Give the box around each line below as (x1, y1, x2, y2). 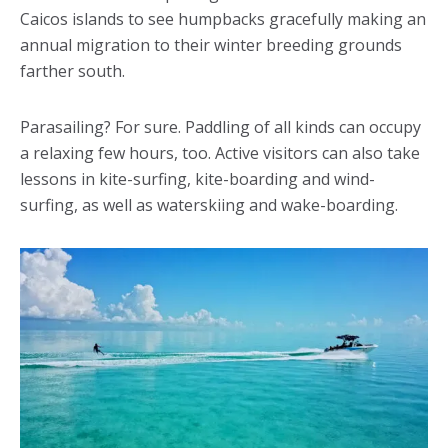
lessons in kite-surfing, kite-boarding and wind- (20, 168, 375, 191)
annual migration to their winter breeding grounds (20, 34, 402, 57)
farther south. (20, 60, 125, 83)
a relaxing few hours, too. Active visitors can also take (20, 142, 420, 165)
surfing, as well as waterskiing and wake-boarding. (20, 194, 398, 217)
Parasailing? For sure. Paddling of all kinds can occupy (20, 116, 421, 139)
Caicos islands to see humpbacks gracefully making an (20, 8, 426, 31)
